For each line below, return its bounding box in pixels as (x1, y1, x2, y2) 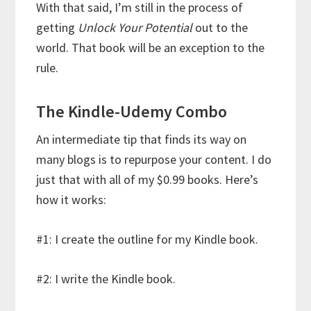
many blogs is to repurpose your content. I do (36, 151, 272, 168)
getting (36, 19, 78, 36)
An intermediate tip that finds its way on (36, 131, 247, 148)
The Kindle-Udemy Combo (36, 101, 228, 123)
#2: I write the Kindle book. (36, 271, 176, 287)
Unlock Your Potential (78, 19, 196, 36)
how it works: (36, 192, 107, 208)
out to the (195, 19, 249, 36)
